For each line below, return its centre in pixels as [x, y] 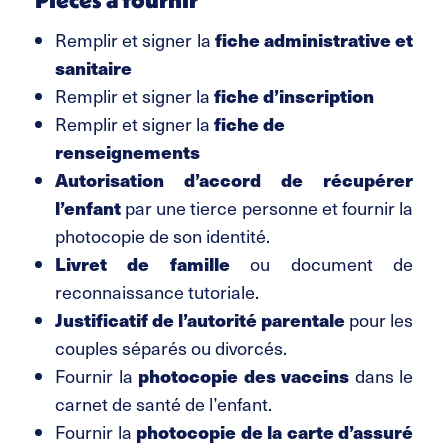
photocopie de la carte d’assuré [274, 432]
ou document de [321, 264]
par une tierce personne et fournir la [267, 208]
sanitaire [93, 68]
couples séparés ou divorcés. [171, 348]
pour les [379, 320]
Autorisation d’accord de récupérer [234, 180]
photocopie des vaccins [243, 376]
